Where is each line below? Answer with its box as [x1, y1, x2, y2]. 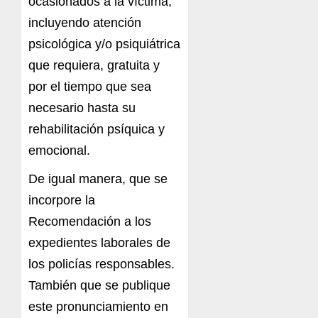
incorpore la [28, 193, 95, 208]
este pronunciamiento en [28, 300, 168, 314]
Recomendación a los [28, 214, 151, 229]
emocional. [28, 143, 90, 158]
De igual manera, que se [28, 172, 168, 187]
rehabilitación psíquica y [28, 122, 165, 137]
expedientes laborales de [28, 236, 170, 251]
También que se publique [28, 278, 170, 293]
